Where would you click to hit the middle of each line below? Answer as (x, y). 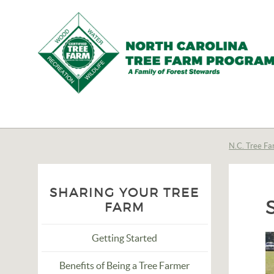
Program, (83, 170)
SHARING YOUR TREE (125, 193)
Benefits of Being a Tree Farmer (125, 265)
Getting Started (125, 238)
